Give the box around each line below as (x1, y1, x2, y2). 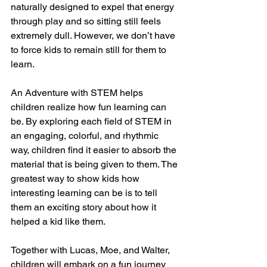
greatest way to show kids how (11, 173, 142, 184)
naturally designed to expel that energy (11, 1, 176, 13)
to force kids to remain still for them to (11, 44, 169, 55)
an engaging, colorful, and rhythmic (11, 130, 161, 141)
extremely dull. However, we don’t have (11, 30, 178, 41)
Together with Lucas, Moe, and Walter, (11, 244, 172, 256)
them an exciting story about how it (11, 201, 159, 213)
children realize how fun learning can (11, 101, 169, 113)
